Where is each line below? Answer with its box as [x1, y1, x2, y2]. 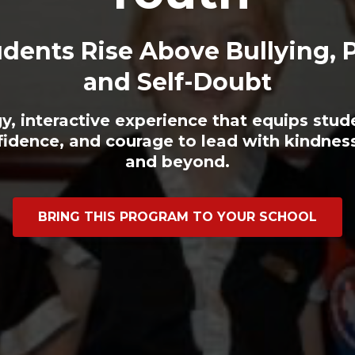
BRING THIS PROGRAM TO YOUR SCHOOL [38, 208, 317, 224]
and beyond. [125, 152, 230, 171]
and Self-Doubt [83, 67, 272, 97]
